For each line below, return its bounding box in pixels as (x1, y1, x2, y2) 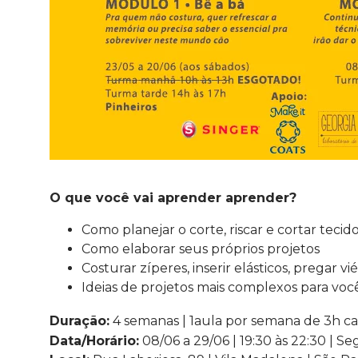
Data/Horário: (50, 332, 139, 348)
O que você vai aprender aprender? (50, 189, 296, 205)
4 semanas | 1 (109, 312, 194, 328)
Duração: (50, 312, 109, 328)
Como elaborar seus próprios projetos (82, 241, 320, 257)
